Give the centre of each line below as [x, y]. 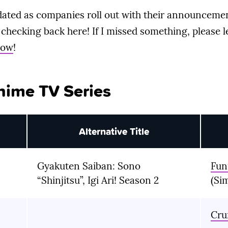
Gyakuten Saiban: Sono [89, 166]
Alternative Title [114, 132]
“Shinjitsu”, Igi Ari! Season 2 [98, 180]
